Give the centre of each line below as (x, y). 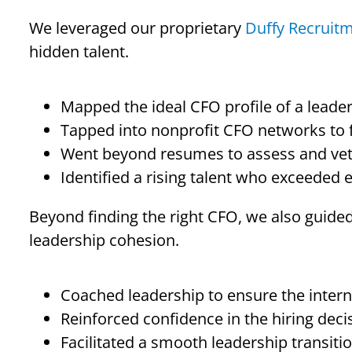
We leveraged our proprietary (137, 28)
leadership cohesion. (104, 240)
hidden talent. (79, 51)
